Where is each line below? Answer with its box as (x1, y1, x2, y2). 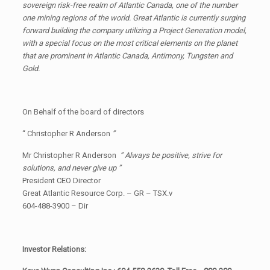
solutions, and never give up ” (22, 163, 121, 172)
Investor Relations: (22, 244, 86, 254)
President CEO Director (22, 175, 101, 185)
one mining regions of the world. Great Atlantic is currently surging (22, 13, 245, 22)
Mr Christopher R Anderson (22, 150, 120, 160)
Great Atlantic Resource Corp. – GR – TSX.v (22, 188, 172, 198)
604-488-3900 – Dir (22, 201, 88, 210)
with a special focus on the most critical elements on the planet (22, 38, 237, 48)
